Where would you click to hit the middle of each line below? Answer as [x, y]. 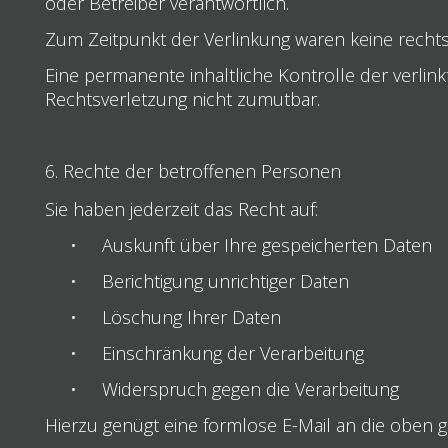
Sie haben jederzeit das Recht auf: [181, 208]
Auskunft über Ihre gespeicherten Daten [266, 244]
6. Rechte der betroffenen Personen [192, 170]
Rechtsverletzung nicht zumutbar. [182, 98]
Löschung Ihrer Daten [191, 316]
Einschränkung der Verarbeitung [232, 352]
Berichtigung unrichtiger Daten [225, 280]
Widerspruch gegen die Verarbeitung [250, 388]
